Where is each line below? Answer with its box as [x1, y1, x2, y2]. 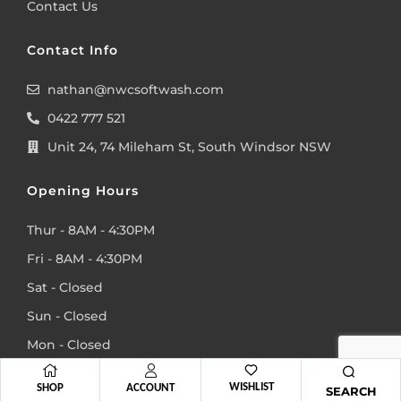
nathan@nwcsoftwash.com [47, 81, 224, 98]
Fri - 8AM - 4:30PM [27, 250, 142, 267]
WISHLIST [228, 380, 274, 393]
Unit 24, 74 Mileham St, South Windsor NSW [47, 138, 331, 155]
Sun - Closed [27, 307, 107, 324]
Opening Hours [27, 182, 139, 199]
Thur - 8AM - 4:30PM [27, 221, 155, 238]
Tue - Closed [27, 364, 106, 381]
